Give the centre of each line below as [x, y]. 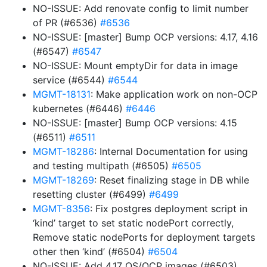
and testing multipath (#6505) [102, 166]
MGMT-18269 [63, 180]
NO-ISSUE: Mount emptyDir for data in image [135, 66]
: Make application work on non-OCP [174, 94]
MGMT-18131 [62, 94]
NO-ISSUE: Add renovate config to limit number [141, 8]
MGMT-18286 [63, 151]
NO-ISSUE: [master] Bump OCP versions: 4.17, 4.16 [145, 37]
